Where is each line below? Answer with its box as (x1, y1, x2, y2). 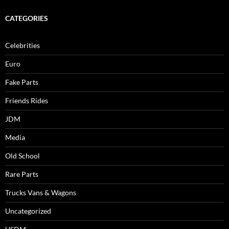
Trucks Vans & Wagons (5, 188, 76, 197)
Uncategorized (5, 206, 51, 215)
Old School (5, 151, 40, 160)
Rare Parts (5, 169, 38, 178)
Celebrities (5, 40, 40, 50)
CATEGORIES (5, 13, 48, 22)
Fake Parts (5, 77, 38, 86)
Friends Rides (5, 96, 48, 105)
